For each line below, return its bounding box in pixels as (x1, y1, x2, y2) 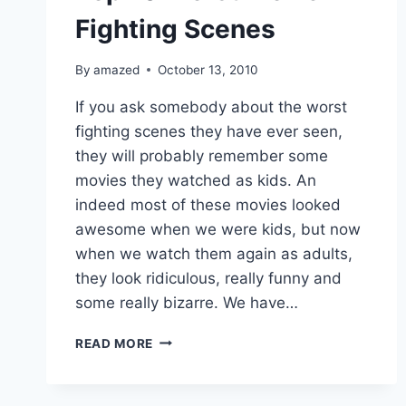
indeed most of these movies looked (75, 195, 341, 214)
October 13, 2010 (158, 62, 259, 77)
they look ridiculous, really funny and (75, 268, 342, 287)
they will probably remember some (75, 146, 328, 165)
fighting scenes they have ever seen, (75, 121, 343, 140)
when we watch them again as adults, (75, 244, 353, 263)
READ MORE (75, 335, 154, 351)
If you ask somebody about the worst (75, 97, 347, 116)
